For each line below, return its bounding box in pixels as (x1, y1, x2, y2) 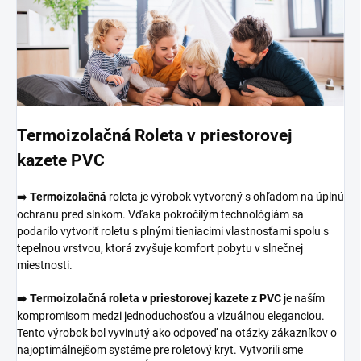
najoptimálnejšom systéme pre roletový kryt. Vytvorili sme (17, 342, 303, 356)
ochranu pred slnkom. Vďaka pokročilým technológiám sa (17, 207, 304, 221)
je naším (284, 291, 325, 305)
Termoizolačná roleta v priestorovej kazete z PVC (30, 291, 284, 305)
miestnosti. (17, 258, 73, 272)
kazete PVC (17, 149, 105, 170)
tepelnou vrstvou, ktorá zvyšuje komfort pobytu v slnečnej (17, 241, 303, 255)
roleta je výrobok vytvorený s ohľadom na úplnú (109, 189, 344, 203)
